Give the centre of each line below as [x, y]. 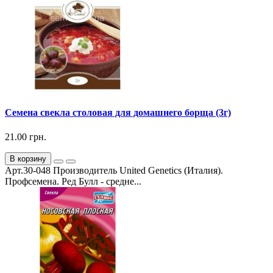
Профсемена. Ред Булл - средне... [73, 181]
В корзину [28, 158]
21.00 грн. [26, 136]
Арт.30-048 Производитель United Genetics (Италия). [114, 170]
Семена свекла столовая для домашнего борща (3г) [118, 113]
